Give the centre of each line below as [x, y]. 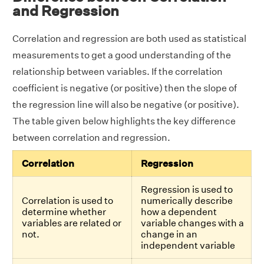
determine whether [64, 212]
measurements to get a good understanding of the [122, 55]
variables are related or [72, 223]
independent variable [188, 245]
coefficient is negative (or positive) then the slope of [125, 88]
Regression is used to [187, 189]
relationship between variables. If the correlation [118, 71]
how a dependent [179, 212]
